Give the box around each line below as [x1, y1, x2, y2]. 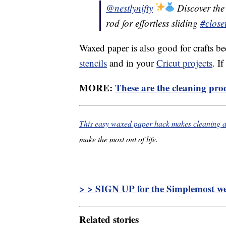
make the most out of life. [79, 134, 158, 145]
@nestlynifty [106, 2, 153, 15]
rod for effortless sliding [106, 17, 200, 30]
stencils [79, 56, 107, 70]
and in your [107, 56, 156, 70]
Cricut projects [156, 56, 212, 70]
